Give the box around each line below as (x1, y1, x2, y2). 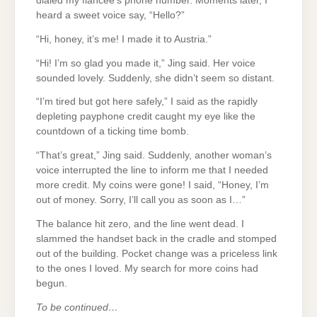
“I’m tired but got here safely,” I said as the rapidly (36, 96, 258, 108)
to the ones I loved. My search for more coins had (36, 263, 258, 274)
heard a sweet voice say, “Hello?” (36, 9, 185, 21)
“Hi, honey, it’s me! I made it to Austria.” (36, 33, 212, 45)
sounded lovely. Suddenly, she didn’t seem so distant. (36, 72, 275, 83)
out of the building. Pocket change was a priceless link (36, 248, 277, 259)
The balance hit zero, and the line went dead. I (36, 218, 244, 229)
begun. (36, 277, 67, 289)
